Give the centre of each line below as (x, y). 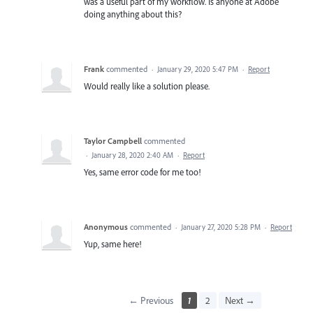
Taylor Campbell (113, 140)
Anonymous (106, 226)
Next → (240, 300)
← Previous (151, 300)
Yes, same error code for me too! (142, 172)
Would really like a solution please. (147, 86)
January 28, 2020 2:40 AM (132, 155)
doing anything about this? (133, 14)
